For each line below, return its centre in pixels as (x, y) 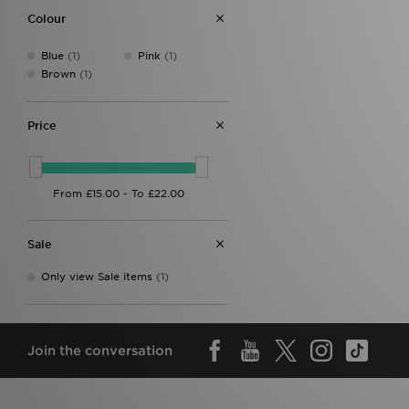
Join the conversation (100, 350)
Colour (47, 19)
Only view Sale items (97, 276)
